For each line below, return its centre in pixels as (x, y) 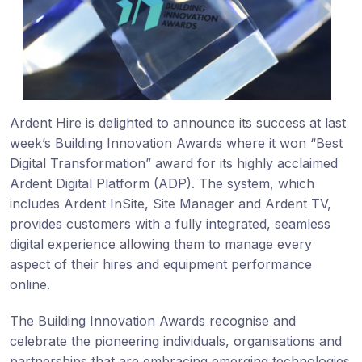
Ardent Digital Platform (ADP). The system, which (162, 183)
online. (30, 284)
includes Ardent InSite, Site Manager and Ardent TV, (170, 203)
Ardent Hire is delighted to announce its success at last (178, 122)
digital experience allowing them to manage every (161, 244)
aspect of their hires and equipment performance (161, 264)
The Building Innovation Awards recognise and (153, 320)
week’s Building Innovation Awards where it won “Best (176, 143)
